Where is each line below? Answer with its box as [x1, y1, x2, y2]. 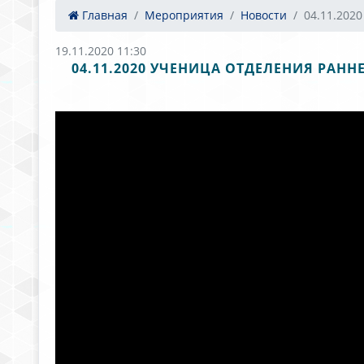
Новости [240, 7, 287, 23]
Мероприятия [145, 7, 223, 23]
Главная [79, 7, 128, 23]
